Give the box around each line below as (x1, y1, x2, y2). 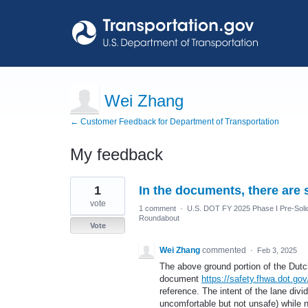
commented (202, 245, 248, 255)
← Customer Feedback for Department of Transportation (70, 117, 279, 126)
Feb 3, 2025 (257, 246, 297, 254)
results (70, 186, 99, 197)
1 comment (139, 204, 176, 212)
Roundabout (139, 214, 179, 222)
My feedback (70, 145, 163, 164)
